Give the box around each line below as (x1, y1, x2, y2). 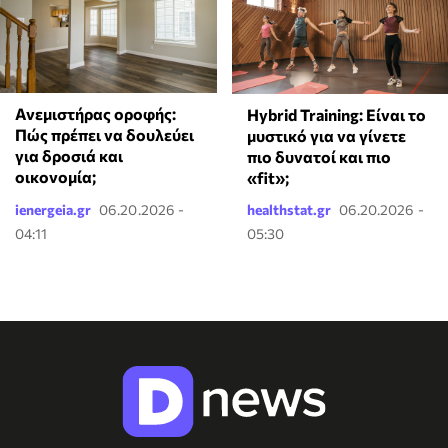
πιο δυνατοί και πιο (246, 146, 391, 166)
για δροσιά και (15, 146, 123, 166)
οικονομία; (15, 167, 96, 187)
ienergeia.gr (15, 200, 91, 218)
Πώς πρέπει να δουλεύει (15, 125, 194, 145)
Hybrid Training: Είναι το (246, 104, 426, 124)
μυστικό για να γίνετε (246, 125, 406, 145)
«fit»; (246, 167, 289, 187)
